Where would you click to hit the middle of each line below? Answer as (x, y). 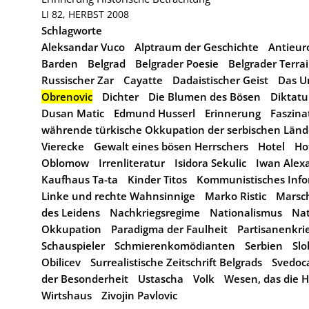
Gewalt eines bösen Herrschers (171, 146)
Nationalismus (246, 212)
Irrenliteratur (132, 163)
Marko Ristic (236, 196)
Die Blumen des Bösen (205, 97)
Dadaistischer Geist (220, 80)
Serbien (264, 246)
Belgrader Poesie (177, 63)
